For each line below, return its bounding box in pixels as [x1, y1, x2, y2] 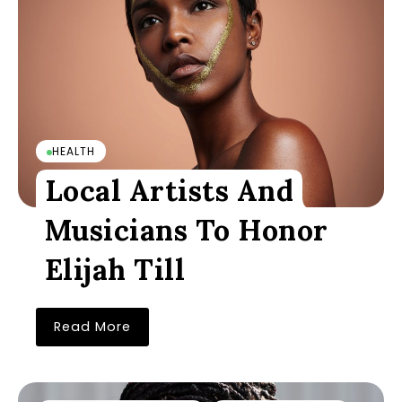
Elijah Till [44, 251, 186, 288]
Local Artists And [44, 172, 294, 209]
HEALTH [52, 144, 95, 159]
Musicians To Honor [44, 212, 328, 249]
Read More [54, 318, 131, 336]
